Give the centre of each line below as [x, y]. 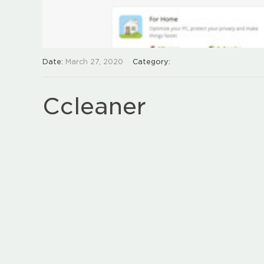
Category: [151, 61]
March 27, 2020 [94, 61]
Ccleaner [94, 105]
